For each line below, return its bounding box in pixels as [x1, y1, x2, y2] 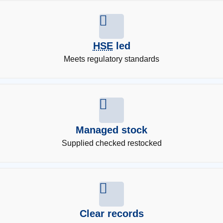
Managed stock [76, 124, 147, 135]
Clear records [79, 208, 144, 220]
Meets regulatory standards [64, 55, 159, 64]
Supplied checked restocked [61, 138, 162, 147]
